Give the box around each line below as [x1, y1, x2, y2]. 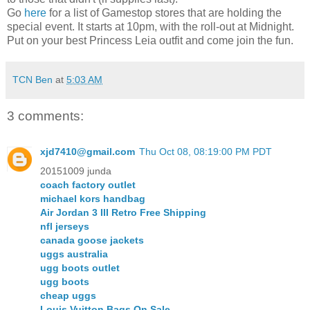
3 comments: [7, 108, 84, 123]
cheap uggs [40, 290, 96, 302]
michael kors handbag [40, 193, 145, 205]
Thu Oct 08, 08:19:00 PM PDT [139, 146, 272, 158]
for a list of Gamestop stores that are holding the [46, 6, 282, 19]
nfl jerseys [40, 221, 89, 232]
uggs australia [40, 248, 108, 260]
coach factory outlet [40, 179, 136, 191]
